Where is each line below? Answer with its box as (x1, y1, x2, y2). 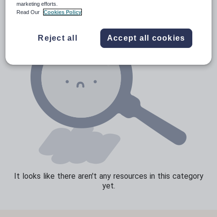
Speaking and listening (55, 10, 126, 17)
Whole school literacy (55, 26, 124, 34)
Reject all (38, 34, 77, 43)
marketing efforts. (16, 1, 58, 7)
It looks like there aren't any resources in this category (14, 171, 203, 181)
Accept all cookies (107, 34, 186, 43)
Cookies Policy (44, 9, 82, 15)
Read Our (16, 9, 42, 15)
